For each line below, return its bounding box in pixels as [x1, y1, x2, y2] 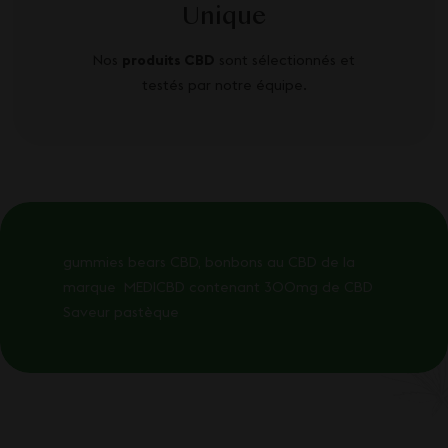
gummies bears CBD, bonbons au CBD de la [63, 252, 355, 271]
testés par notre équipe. [141, 75, 307, 94]
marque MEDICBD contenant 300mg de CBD [63, 277, 373, 296]
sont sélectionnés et [215, 50, 355, 69]
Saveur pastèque [63, 302, 179, 321]
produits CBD [122, 50, 215, 69]
